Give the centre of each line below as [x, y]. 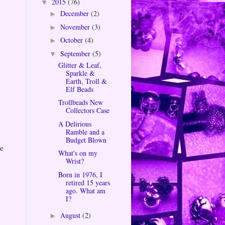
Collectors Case [87, 110]
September [76, 53]
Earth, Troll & [86, 81]
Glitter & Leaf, [80, 65]
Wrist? [75, 161]
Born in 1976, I [80, 174]
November [76, 27]
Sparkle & [80, 73]
